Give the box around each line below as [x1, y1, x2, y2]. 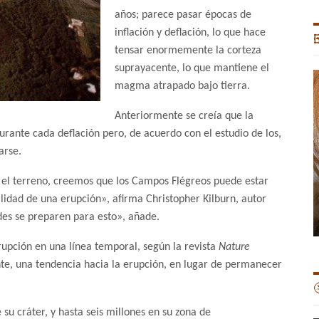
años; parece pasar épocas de [115, 9, 251, 21]
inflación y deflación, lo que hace [115, 27, 266, 39]
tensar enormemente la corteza [115, 45, 261, 57]
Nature [219, 241, 250, 253]
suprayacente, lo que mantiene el [115, 63, 269, 75]
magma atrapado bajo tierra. [115, 80, 250, 93]
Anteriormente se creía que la [115, 110, 253, 122]
